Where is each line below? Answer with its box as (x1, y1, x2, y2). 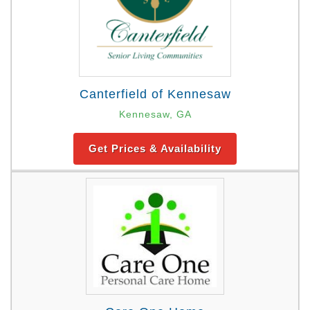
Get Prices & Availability (89, 143, 221, 155)
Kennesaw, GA (118, 109, 192, 120)
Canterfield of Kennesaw (79, 87, 231, 102)
